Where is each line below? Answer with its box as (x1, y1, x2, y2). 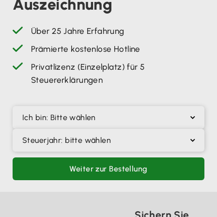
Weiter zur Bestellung (69, 164, 148, 174)
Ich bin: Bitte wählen (22, 113, 96, 123)
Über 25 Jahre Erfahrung (31, 26, 124, 36)
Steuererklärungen (31, 75, 103, 85)
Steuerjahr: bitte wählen (22, 136, 111, 145)
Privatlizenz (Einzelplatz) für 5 (31, 62, 145, 72)
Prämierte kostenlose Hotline (31, 44, 140, 54)
